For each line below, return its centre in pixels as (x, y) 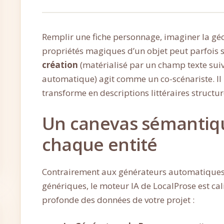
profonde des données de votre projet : (118, 199)
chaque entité (99, 144)
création (60, 65)
